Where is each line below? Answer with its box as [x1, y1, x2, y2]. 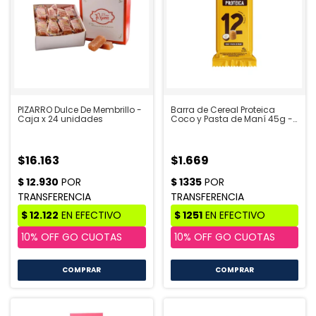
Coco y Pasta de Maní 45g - [170, 112, 293, 125]
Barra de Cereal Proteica [170, 103, 275, 116]
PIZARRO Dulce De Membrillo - [18, 103, 142, 116]
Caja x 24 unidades [18, 112, 103, 125]
